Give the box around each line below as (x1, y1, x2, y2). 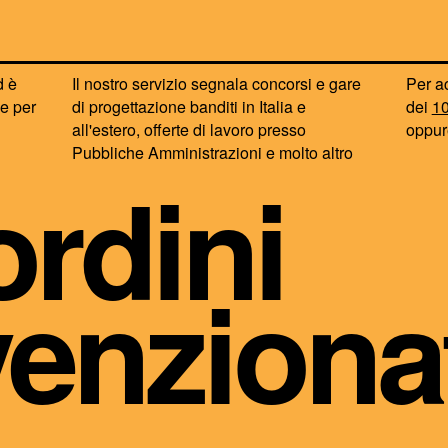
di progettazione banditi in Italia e (72, 95, 307, 119)
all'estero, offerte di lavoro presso (72, 118, 307, 142)
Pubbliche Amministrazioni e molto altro (72, 141, 354, 165)
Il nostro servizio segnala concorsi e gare (72, 72, 362, 96)
